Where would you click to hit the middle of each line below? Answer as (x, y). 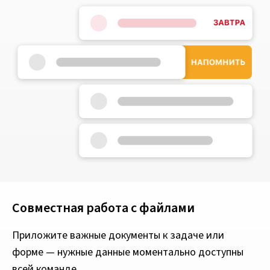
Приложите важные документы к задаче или (118, 235)
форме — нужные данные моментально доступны (128, 252)
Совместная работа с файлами (103, 208)
